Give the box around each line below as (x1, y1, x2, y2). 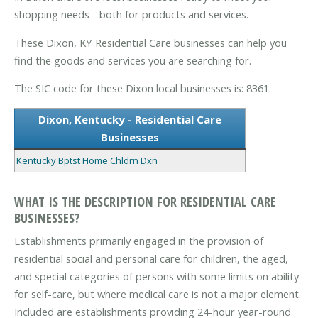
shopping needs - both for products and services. (14, 6, 248, 21)
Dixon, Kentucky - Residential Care (38, 111, 221, 126)
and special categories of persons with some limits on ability (14, 269, 299, 284)
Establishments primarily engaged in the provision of (14, 234, 263, 248)
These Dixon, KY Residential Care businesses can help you (14, 35, 287, 50)
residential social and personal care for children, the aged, (14, 251, 288, 266)
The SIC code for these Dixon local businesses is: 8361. (14, 81, 271, 96)
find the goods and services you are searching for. (14, 53, 251, 67)
